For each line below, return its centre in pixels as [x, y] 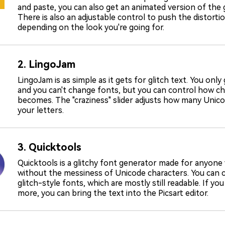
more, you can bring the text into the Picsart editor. [113, 193]
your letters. [41, 110]
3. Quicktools [49, 147]
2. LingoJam [46, 64]
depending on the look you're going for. [91, 27]
